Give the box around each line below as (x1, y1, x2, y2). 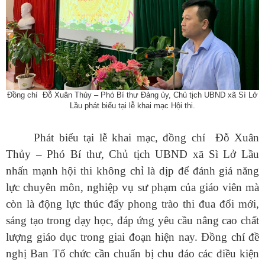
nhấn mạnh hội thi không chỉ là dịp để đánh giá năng (6, 164, 259, 177)
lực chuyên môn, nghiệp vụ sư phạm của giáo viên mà (6, 180, 259, 193)
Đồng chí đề (197, 230, 259, 243)
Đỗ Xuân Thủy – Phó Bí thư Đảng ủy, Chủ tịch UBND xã (43, 90, 236, 99)
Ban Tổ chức (30, 247, 95, 260)
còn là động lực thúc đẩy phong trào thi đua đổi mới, (6, 197, 259, 210)
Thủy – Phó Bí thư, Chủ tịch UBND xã (6, 147, 204, 160)
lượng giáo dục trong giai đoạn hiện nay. (6, 230, 198, 243)
